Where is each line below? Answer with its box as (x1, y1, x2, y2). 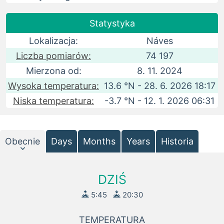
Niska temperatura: (13, 95, 94, 106)
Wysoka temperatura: (8, 80, 99, 91)
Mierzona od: (25, 65, 81, 76)
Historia (161, 136, 193, 146)
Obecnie (5, 136, 40, 146)
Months (83, 136, 115, 146)
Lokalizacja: (29, 35, 78, 46)
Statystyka (89, 18, 135, 28)
